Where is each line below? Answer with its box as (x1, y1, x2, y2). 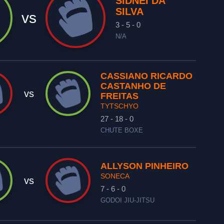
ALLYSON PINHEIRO (100, 161, 189, 171)
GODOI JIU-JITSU (100, 197, 155, 204)
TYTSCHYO (100, 102, 139, 110)
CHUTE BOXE (100, 127, 143, 134)
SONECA (100, 172, 130, 180)
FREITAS (100, 91, 139, 101)
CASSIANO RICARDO (100, 71, 193, 81)
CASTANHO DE (100, 81, 166, 91)
